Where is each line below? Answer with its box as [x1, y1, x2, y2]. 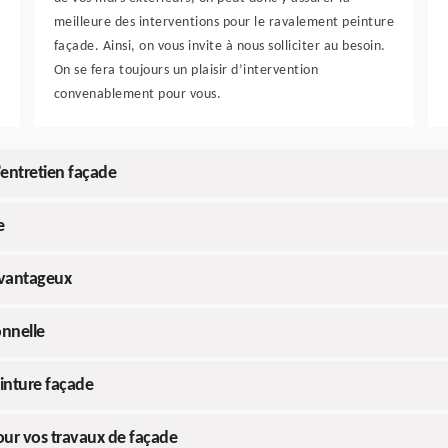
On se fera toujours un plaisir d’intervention [53, 63, 319, 78]
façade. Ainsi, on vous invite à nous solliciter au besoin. [53, 39, 386, 54]
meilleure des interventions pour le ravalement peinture [53, 15, 395, 30]
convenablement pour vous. [53, 87, 222, 102]
